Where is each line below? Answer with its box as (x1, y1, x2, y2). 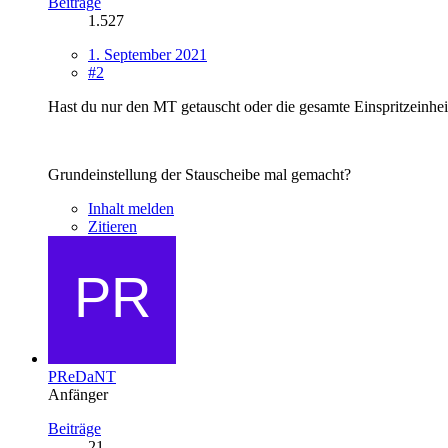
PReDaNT (48, 367, 116, 385)
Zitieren (88, 217, 137, 235)
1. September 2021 (88, 45, 207, 63)
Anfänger (48, 385, 108, 403)
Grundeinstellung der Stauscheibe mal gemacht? (48, 165, 351, 183)
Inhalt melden (88, 199, 174, 217)
